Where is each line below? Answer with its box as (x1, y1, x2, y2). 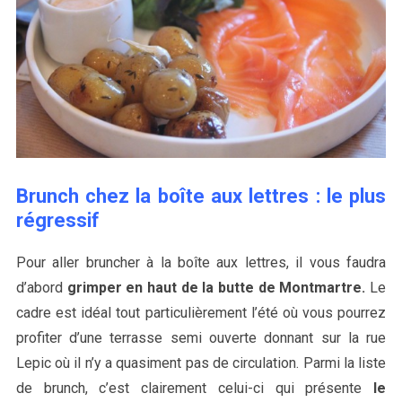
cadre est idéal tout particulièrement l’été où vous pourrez (15, 304, 387, 322)
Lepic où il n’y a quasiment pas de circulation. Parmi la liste (15, 354, 387, 372)
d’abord (15, 279, 67, 297)
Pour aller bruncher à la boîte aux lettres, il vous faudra (15, 254, 387, 272)
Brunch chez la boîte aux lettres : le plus (15, 185, 387, 208)
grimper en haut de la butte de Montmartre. (66, 279, 366, 297)
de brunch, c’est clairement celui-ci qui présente (15, 380, 374, 398)
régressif (15, 209, 100, 232)
